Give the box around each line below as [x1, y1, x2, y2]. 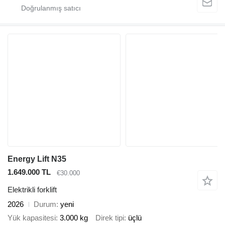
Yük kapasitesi [8, 213, 56, 222]
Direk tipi [95, 213, 124, 222]
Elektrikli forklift [8, 185, 57, 194]
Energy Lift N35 [8, 155, 66, 164]
